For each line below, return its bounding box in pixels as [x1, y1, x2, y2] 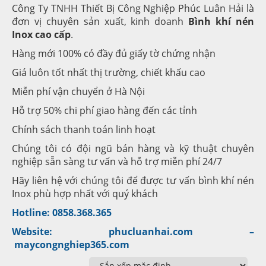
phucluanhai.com [109, 224, 193, 238]
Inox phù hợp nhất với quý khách [12, 186, 158, 200]
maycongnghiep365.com [14, 237, 129, 251]
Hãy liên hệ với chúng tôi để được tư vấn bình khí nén [12, 173, 254, 187]
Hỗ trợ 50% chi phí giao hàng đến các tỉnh [12, 103, 197, 117]
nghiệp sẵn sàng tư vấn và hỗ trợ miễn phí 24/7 [12, 154, 222, 168]
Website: [12, 224, 109, 238]
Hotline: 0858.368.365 [12, 205, 112, 219]
